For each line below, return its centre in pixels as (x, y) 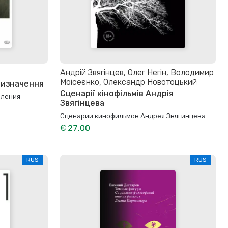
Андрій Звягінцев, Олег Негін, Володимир (137, 72)
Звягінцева (82, 103)
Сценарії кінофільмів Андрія (117, 93)
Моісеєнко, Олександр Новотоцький (129, 82)
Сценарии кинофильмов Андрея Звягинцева (133, 115)
